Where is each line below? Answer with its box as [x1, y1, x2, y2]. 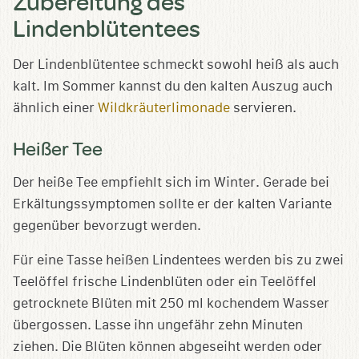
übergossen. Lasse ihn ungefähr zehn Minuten [13, 317, 303, 333]
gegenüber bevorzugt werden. [13, 218, 201, 234]
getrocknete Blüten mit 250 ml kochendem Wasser [13, 296, 329, 312]
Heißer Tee [13, 135, 103, 161]
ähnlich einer [13, 100, 98, 116]
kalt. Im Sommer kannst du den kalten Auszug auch [13, 79, 333, 95]
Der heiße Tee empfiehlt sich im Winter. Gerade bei [13, 175, 329, 191]
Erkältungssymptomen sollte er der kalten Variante [13, 196, 332, 212]
